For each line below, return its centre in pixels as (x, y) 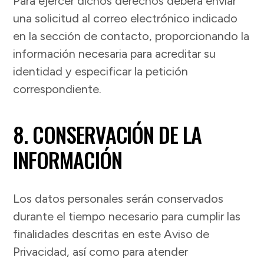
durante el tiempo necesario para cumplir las (127, 217)
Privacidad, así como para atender (101, 252)
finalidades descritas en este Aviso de (111, 234)
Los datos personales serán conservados (118, 199)
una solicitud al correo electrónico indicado (126, 19)
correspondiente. (57, 89)
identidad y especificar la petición (101, 72)
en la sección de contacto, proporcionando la (131, 36)
